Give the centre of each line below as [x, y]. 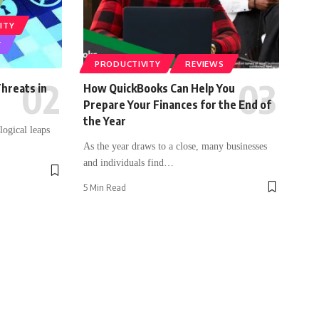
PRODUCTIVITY [128, 63]
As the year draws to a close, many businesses [176, 146]
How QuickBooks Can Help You [159, 88]
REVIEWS [205, 63]
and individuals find [124, 162]
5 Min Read [105, 187]
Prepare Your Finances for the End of [178, 104]
